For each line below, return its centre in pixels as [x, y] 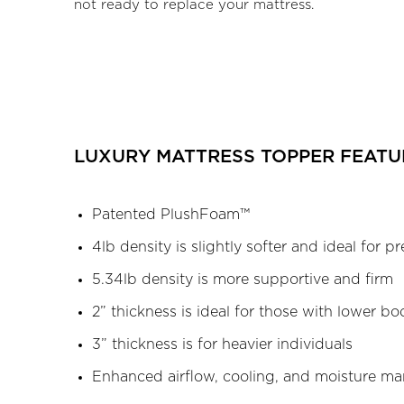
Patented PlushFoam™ [171, 215]
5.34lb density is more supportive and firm [243, 280]
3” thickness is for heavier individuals [222, 345]
